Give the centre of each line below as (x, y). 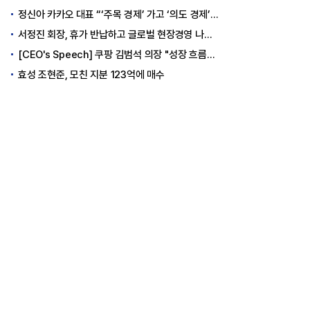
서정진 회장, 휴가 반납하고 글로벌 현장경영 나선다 (111, 34)
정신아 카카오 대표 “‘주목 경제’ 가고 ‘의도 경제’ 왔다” (114, 14)
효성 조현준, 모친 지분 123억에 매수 (91, 74)
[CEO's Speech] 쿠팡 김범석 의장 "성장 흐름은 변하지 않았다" (112, 54)
